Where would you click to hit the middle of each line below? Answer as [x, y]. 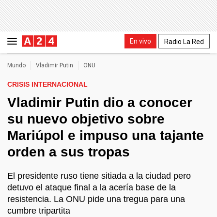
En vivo [140, 41]
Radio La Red [184, 41]
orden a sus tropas [69, 152]
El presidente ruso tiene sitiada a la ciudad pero [99, 176]
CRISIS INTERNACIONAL [47, 84]
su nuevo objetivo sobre [86, 119]
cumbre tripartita [39, 211]
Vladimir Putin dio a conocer [100, 102]
